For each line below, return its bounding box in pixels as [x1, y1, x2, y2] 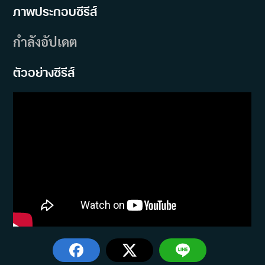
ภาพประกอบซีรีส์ [13, 2, 98, 20]
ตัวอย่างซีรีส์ [13, 63, 75, 80]
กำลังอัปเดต [13, 33, 78, 50]
